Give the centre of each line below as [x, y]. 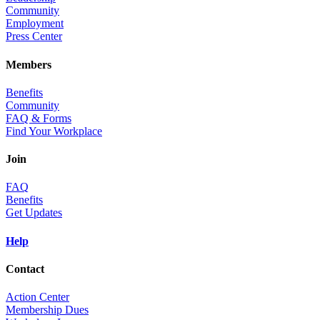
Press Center [34, 36]
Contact [25, 269]
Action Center [37, 297]
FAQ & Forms [39, 118]
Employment [35, 24]
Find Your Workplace [54, 131]
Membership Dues [47, 310]
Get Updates [34, 213]
